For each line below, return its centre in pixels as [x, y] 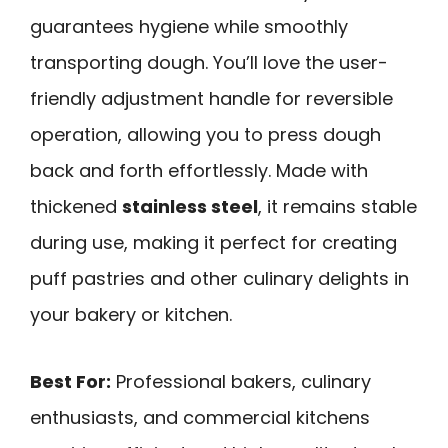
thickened [76, 206]
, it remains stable [337, 206]
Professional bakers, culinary [241, 381]
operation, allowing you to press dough [205, 134]
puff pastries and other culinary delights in [219, 278]
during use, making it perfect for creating [213, 242]
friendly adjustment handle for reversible [211, 98]
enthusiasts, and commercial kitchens [200, 417]
